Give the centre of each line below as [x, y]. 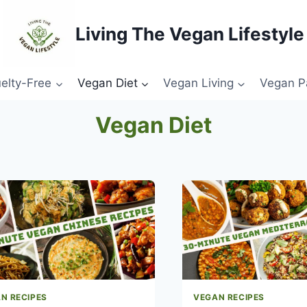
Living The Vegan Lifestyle [189, 34]
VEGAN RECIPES [229, 297]
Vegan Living [199, 83]
